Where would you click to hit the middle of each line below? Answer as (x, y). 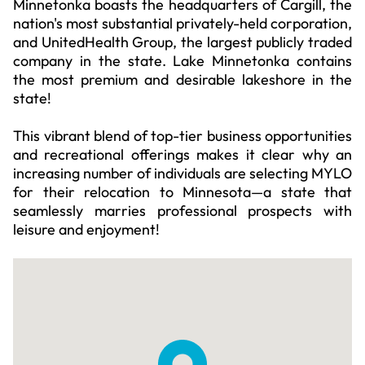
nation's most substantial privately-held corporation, (182, 23)
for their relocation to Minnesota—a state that (182, 192)
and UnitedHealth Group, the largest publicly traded (182, 42)
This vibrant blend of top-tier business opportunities (182, 136)
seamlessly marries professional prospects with (182, 211)
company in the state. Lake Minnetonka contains (182, 61)
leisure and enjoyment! (86, 229)
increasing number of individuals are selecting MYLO (182, 173)
